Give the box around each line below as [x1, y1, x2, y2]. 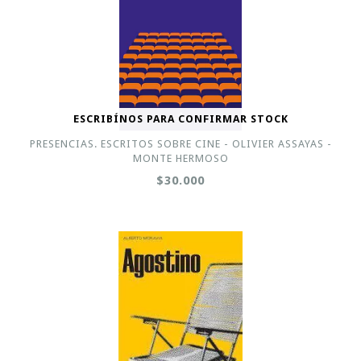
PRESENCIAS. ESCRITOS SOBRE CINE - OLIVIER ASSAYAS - [29, 138, 332, 150]
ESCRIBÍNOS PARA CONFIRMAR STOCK [73, 113, 288, 125]
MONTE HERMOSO [132, 152, 229, 164]
